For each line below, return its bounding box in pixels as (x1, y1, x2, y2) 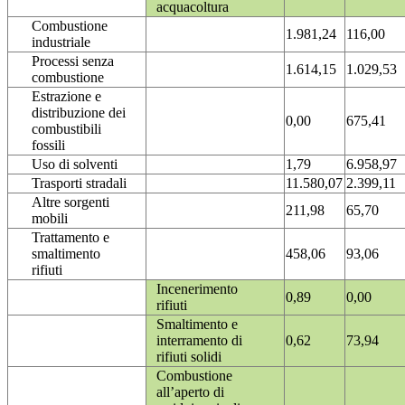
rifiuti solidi (156, 349, 221, 365)
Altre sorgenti (32, 194, 109, 211)
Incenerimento (156, 281, 238, 297)
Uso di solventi (32, 156, 118, 173)
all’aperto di (156, 384, 224, 400)
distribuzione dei (32, 105, 126, 121)
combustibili (32, 121, 101, 137)
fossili (32, 137, 65, 154)
